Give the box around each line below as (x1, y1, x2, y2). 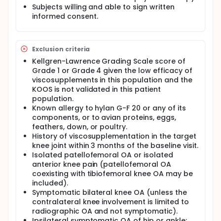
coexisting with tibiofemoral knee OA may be (32, 169, 193, 179)
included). (32, 178, 68, 188)
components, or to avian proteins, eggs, (32, 112, 176, 122)
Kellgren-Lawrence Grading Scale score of (32, 56, 185, 66)
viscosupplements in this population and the (32, 75, 192, 85)
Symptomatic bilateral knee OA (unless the (32, 187, 187, 197)
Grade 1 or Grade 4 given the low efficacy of (32, 66, 192, 75)
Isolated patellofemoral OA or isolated (32, 150, 173, 160)
